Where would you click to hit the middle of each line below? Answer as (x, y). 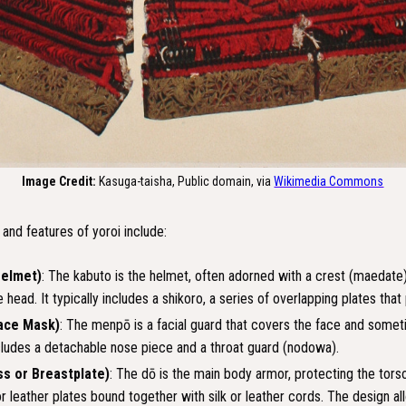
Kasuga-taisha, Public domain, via (185, 182)
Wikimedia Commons (329, 182)
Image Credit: (59, 182)
